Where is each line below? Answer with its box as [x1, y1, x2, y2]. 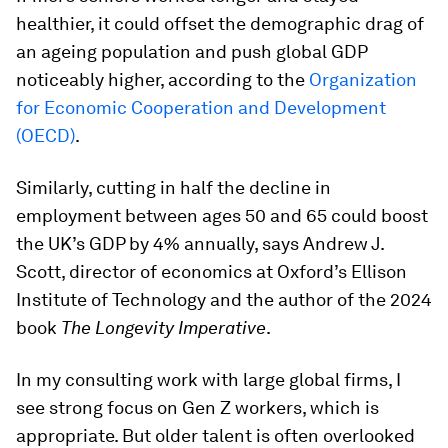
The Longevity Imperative [61, 317, 266, 338]
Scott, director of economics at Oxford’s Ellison [16, 261, 407, 282]
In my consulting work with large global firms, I [16, 369, 401, 390]
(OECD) [16, 125, 75, 146]
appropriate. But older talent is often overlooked [16, 425, 415, 446]
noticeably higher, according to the [16, 69, 309, 90]
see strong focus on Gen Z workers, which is [16, 397, 379, 418]
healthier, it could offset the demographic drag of [16, 13, 424, 34]
